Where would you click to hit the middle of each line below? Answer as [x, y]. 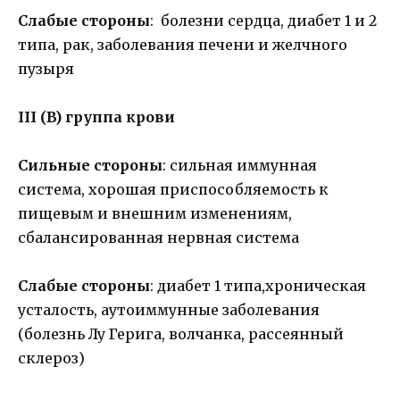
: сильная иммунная [240, 165]
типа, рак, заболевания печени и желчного [183, 44]
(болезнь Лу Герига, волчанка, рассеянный [181, 334]
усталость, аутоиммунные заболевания [169, 310]
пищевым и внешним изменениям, [155, 213]
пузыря [46, 68]
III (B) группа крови [96, 117]
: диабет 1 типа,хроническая [258, 286]
